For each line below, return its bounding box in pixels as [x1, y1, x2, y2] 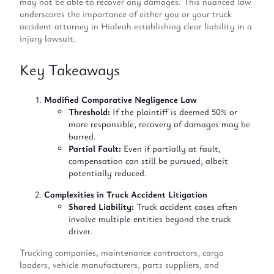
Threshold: [68, 106, 110, 118]
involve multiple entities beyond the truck [68, 213, 231, 225]
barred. [68, 130, 96, 143]
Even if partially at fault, [121, 143, 221, 155]
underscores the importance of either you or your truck [20, 7, 232, 20]
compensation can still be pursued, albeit [68, 155, 228, 167]
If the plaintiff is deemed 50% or [110, 106, 237, 118]
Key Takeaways [20, 59, 120, 80]
